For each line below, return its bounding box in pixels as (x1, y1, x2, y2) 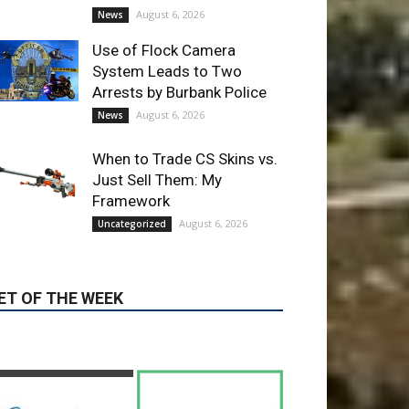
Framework (92, 57, 170, 76)
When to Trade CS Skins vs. (92, 15, 278, 34)
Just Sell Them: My (92, 36, 222, 55)
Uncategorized (98, 82, 166, 96)
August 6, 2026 (179, 81, 247, 96)
